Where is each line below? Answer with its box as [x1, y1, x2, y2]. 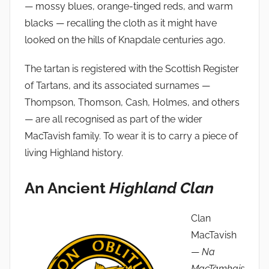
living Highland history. [25, 147, 123, 159]
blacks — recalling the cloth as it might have [25, 17, 217, 29]
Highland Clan [109, 178, 214, 197]
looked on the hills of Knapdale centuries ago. [25, 34, 225, 46]
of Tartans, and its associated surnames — [25, 79, 210, 91]
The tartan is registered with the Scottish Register [25, 62, 239, 74]
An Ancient [25, 178, 109, 197]
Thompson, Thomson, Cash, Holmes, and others [25, 96, 240, 108]
